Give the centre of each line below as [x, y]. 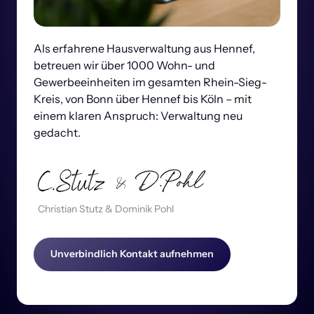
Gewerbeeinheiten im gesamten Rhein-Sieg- [150, 82]
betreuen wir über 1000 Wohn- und [124, 65]
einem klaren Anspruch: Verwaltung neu [138, 115]
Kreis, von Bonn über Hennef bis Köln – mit [143, 98]
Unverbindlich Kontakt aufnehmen [132, 254]
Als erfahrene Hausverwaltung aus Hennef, [144, 48]
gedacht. [57, 132]
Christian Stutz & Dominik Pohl [106, 209]
